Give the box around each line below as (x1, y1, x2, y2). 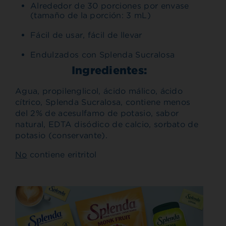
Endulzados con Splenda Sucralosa (30, 50, 175, 60)
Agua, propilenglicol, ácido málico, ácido (15, 86, 183, 96)
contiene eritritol (27, 150, 97, 160)
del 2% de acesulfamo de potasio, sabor (15, 108, 179, 119)
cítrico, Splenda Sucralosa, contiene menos (15, 97, 191, 107)
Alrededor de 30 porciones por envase (30, 1, 189, 11)
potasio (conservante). (15, 131, 108, 141)
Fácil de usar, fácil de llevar (30, 30, 142, 40)
